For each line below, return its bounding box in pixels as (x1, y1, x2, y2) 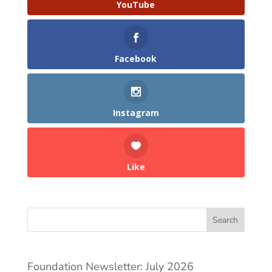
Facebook (115, 52, 157, 64)
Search (212, 214, 239, 226)
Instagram (112, 107, 159, 119)
